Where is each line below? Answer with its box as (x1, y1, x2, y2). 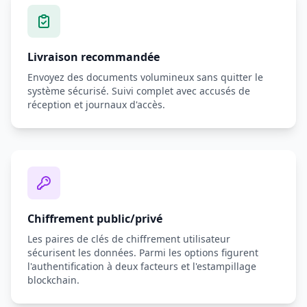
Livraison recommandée (27, 49, 160, 64)
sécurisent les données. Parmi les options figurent (27, 246, 258, 259)
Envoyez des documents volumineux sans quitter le (27, 71, 263, 84)
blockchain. (27, 273, 79, 286)
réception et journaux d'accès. (27, 98, 165, 111)
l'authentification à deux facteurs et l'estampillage (27, 260, 256, 273)
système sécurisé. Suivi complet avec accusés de (27, 84, 250, 97)
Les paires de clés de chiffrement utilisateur (27, 232, 230, 245)
